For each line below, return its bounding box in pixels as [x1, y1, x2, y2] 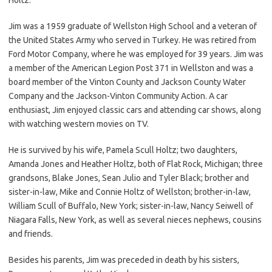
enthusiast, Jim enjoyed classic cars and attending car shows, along [8, 104, 261, 115]
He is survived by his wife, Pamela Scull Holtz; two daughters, [8, 144, 237, 155]
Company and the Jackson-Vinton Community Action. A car [8, 90, 228, 101]
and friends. [8, 228, 53, 239]
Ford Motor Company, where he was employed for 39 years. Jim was [8, 49, 263, 59]
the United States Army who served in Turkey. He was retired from [8, 35, 256, 45]
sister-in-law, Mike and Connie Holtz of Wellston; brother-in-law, [8, 186, 251, 197]
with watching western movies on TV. [8, 118, 149, 129]
